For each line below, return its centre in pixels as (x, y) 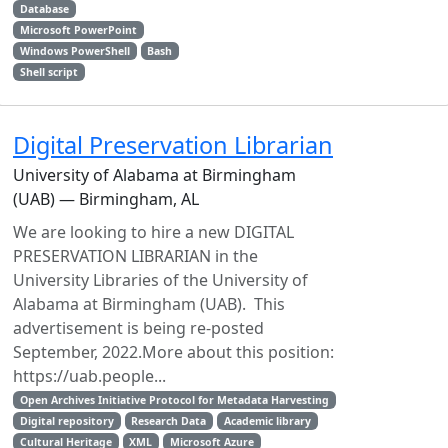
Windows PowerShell (74, 51)
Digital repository (66, 421)
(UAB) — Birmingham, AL (106, 199)
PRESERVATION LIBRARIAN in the (135, 256)
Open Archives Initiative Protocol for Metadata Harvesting (174, 400)
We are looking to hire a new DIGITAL (153, 232)
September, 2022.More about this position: (173, 352)
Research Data (169, 421)
